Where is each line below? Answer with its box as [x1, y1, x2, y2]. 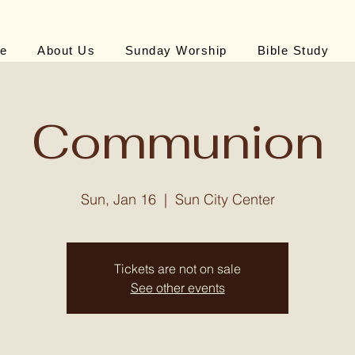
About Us [37, 44, 96, 57]
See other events [130, 280, 225, 296]
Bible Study [257, 44, 330, 57]
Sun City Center [174, 190, 275, 208]
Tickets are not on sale [114, 261, 241, 277]
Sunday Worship [124, 44, 227, 57]
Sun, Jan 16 [80, 190, 156, 208]
